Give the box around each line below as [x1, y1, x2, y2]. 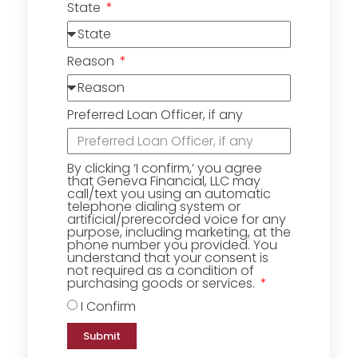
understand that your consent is [67, 249, 268, 268]
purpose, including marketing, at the [67, 223, 291, 242]
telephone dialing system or [67, 197, 241, 217]
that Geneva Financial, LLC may [67, 172, 261, 191]
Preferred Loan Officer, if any [67, 105, 243, 125]
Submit [83, 328, 121, 344]
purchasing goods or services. [67, 274, 258, 293]
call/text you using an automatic [67, 185, 271, 204]
